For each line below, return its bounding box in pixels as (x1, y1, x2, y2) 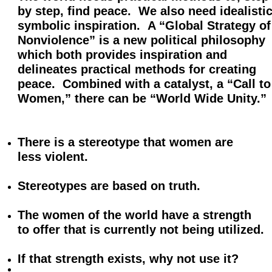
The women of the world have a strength (18, 208, 251, 222)
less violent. (18, 150, 95, 163)
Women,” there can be (18, 92, 150, 105)
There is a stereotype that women (18, 135, 215, 149)
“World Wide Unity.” (150, 92, 267, 105)
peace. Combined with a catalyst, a (18, 77, 227, 90)
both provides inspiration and (56, 48, 227, 61)
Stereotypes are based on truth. (18, 179, 200, 192)
